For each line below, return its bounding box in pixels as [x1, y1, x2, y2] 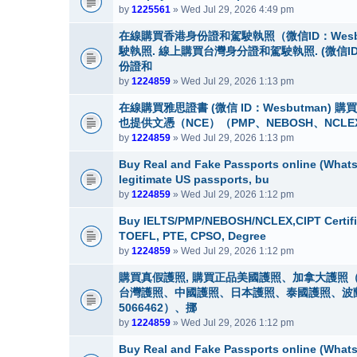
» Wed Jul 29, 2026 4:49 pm [171, 4, 294, 15]
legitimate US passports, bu [119, 173, 269, 186]
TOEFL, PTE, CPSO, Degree [119, 229, 266, 242]
